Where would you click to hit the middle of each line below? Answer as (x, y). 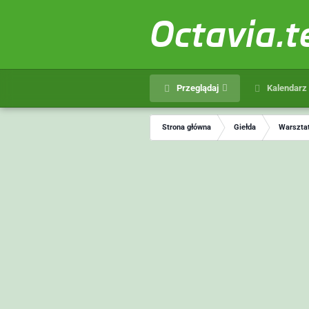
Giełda (245, 127)
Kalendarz (286, 88)
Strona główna (186, 127)
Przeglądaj (196, 88)
